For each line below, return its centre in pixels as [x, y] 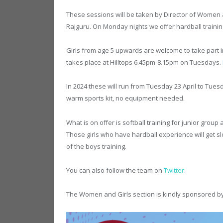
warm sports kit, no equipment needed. [125, 98]
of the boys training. [96, 146]
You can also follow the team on [115, 170]
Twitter [174, 170]
